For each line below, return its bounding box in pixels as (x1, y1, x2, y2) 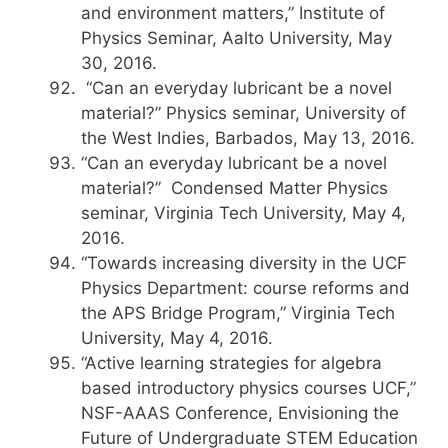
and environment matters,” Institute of (81, 3, 385, 23)
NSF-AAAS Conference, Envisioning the (81, 403, 399, 423)
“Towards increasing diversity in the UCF (81, 253, 407, 273)
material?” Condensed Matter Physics (81, 178, 388, 198)
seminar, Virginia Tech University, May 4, (81, 203, 406, 223)
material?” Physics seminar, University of (81, 103, 406, 123)
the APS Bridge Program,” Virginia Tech (81, 303, 395, 323)
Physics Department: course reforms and (81, 278, 410, 298)
